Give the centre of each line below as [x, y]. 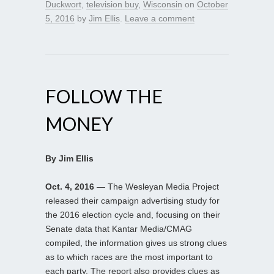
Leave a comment [160, 18]
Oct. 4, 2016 [70, 186]
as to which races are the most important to [129, 257]
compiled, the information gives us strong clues [136, 243]
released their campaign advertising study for [132, 200]
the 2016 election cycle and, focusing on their [133, 214]
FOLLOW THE [104, 96]
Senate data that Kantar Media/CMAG [119, 228]
